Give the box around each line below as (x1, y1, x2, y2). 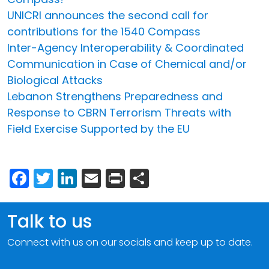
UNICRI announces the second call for (7, 7, 208, 23)
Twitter (53, 163, 116, 190)
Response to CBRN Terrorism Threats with (7, 104, 231, 120)
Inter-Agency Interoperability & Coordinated (7, 40, 244, 55)
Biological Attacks (7, 72, 103, 88)
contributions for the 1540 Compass (7, 23, 201, 39)
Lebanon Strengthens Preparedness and (7, 88, 223, 104)
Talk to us (7, 208, 92, 234)
